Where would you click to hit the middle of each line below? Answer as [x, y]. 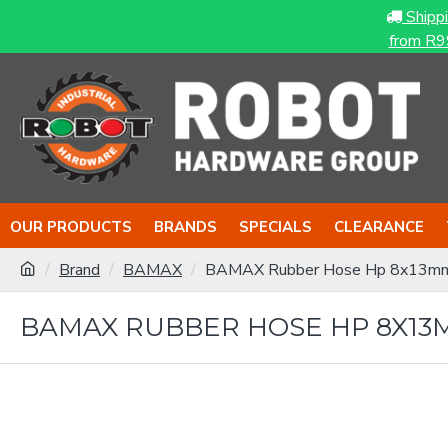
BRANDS [185, 226]
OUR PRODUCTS [71, 226]
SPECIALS [275, 226]
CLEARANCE [379, 226]
